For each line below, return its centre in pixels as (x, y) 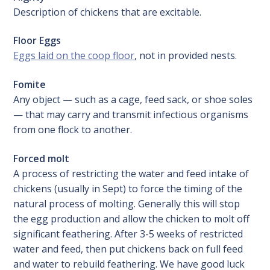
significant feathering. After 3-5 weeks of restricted (128, 234)
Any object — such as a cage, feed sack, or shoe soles (133, 99)
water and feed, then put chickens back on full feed (128, 249)
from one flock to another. (73, 129)
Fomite (30, 84)
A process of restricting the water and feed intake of (131, 173)
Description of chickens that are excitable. (108, 12)
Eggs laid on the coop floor (74, 56)
